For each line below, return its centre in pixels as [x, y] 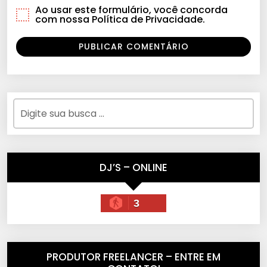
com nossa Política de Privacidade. [120, 19]
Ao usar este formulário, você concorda [131, 10]
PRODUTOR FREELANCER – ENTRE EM [133, 257]
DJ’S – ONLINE [133, 167]
